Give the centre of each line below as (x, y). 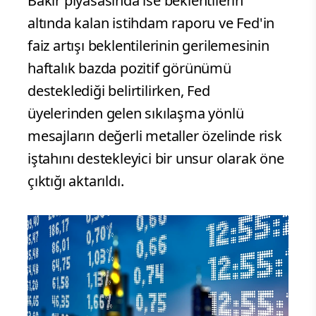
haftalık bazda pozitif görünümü (129, 68)
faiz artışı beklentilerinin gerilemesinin (148, 46)
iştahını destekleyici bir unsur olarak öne (156, 159)
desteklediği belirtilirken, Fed (119, 91)
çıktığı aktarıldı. (76, 181)
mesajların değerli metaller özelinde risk (155, 136)
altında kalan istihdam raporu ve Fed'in (151, 23)
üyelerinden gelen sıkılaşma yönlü (136, 114)
